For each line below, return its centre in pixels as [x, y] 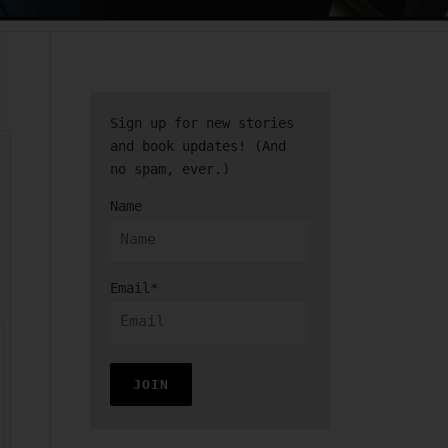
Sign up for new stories [202, 123]
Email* [134, 288]
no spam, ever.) [170, 169]
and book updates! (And [198, 146]
